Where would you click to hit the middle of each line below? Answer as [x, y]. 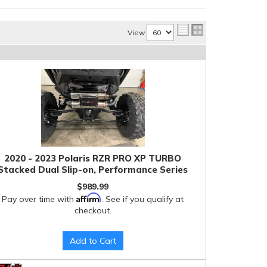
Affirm [89, 198]
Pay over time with [39, 199]
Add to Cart [93, 241]
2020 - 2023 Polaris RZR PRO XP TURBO [93, 158]
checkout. [93, 210]
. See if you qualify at [143, 199]
